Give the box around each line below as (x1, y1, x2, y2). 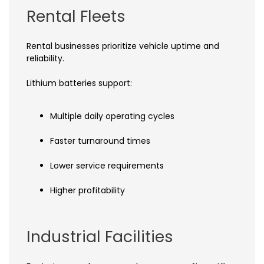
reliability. (27, 52, 64, 65)
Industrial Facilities (27, 226, 173, 248)
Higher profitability (50, 184, 125, 197)
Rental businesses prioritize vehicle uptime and (27, 40, 219, 52)
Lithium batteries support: (27, 77, 132, 90)
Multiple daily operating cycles (50, 110, 174, 123)
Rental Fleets (27, 5, 126, 28)
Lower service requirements (50, 160, 164, 172)
